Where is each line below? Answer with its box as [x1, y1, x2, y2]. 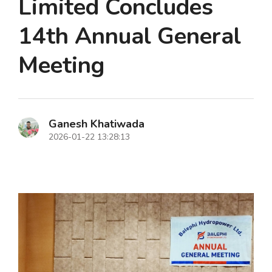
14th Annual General [18, 21, 241, 52]
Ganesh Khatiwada [49, 117, 144, 132]
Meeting [18, 50, 104, 81]
